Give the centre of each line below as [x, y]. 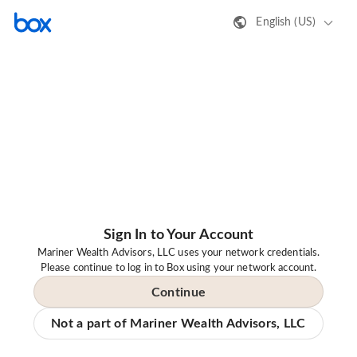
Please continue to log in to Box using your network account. [178, 269]
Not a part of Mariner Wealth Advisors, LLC [178, 324]
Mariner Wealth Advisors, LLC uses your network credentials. [178, 253]
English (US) [286, 22]
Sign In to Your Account [178, 235]
